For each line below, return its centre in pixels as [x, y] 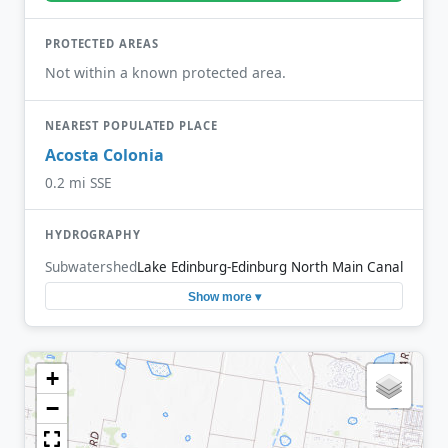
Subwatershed [91, 267]
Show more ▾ [224, 296]
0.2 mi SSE [78, 182]
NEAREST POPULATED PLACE [131, 125]
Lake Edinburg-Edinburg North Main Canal [270, 267]
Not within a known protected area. [165, 72]
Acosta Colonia [104, 155]
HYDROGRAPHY [93, 234]
